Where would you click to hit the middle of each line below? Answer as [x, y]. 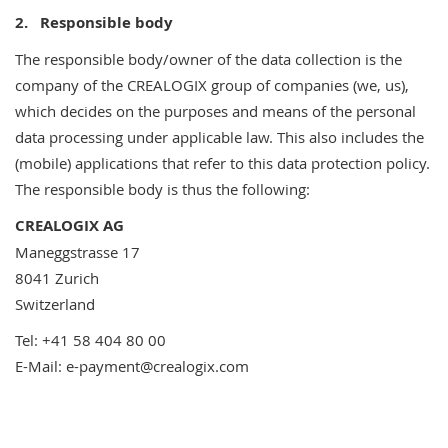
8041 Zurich [57, 278]
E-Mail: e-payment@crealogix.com [132, 366]
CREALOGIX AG [69, 225]
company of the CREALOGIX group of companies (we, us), [212, 85]
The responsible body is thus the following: [162, 189]
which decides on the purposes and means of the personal [215, 111]
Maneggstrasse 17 [77, 252]
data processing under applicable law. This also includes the [219, 137]
